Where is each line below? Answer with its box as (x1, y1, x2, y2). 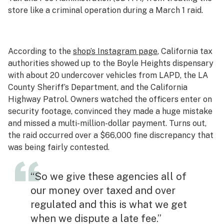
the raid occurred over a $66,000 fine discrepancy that (8, 130, 213, 140)
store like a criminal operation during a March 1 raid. (8, 5, 203, 15)
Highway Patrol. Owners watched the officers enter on (8, 94, 212, 104)
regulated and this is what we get (30, 198, 187, 210)
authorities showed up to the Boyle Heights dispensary (8, 58, 213, 68)
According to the (8, 46, 73, 56)
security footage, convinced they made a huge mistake (8, 106, 212, 116)
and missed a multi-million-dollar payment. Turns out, (8, 118, 206, 128)
